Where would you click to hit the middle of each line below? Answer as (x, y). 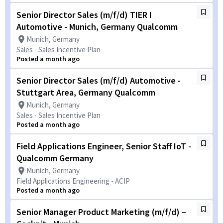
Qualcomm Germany (55, 158)
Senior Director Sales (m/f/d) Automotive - (99, 80)
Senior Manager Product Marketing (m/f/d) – (101, 212)
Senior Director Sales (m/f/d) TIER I (84, 15)
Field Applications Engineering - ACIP (73, 181)
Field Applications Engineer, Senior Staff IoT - (104, 146)
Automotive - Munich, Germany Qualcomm (97, 27)
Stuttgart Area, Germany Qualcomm (86, 92)
